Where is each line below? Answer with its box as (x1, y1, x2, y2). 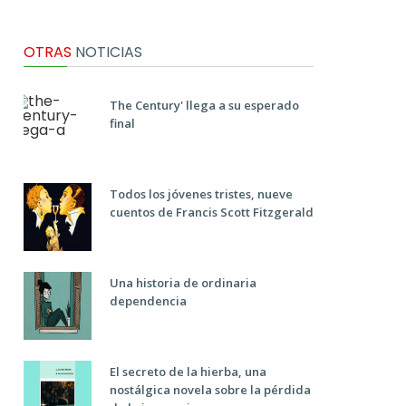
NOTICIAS (72, 42, 142, 63)
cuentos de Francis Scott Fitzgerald (110, 204, 314, 220)
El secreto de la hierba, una (110, 363, 266, 380)
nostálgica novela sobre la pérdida (110, 382, 311, 398)
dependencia (110, 293, 187, 309)
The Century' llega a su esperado (110, 97, 299, 113)
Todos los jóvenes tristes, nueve (110, 186, 293, 202)
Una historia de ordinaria (110, 275, 256, 291)
